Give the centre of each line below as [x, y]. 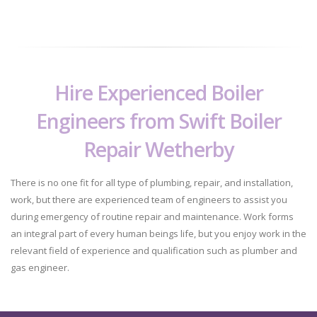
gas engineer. [40, 268]
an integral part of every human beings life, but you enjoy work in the [158, 234]
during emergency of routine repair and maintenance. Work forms [152, 217]
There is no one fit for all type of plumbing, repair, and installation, [152, 183]
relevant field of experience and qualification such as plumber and [154, 251]
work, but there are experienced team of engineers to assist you [149, 200]
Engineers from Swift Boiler [158, 121]
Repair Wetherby [158, 149]
